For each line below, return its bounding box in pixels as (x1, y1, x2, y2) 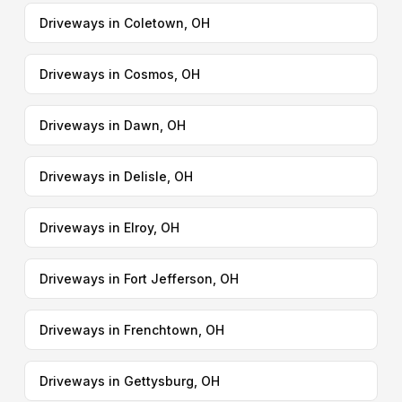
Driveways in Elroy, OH (39, 220, 179, 235)
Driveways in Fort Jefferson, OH (39, 271, 239, 286)
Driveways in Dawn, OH (39, 118, 186, 133)
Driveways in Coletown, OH (39, 15, 210, 31)
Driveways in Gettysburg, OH (39, 373, 220, 389)
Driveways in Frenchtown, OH (39, 322, 224, 337)
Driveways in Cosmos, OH (39, 66, 200, 82)
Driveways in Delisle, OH (39, 169, 193, 184)
